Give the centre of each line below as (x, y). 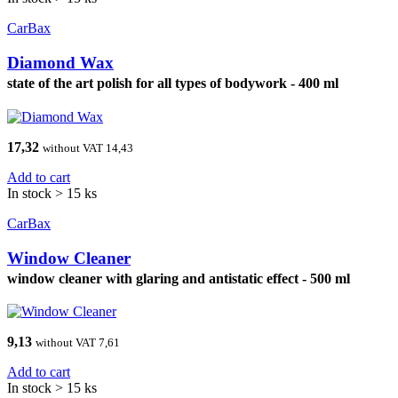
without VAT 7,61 (78, 343)
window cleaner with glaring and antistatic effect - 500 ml (179, 278)
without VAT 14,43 (88, 147)
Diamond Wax (60, 63)
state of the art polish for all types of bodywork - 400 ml (173, 84)
